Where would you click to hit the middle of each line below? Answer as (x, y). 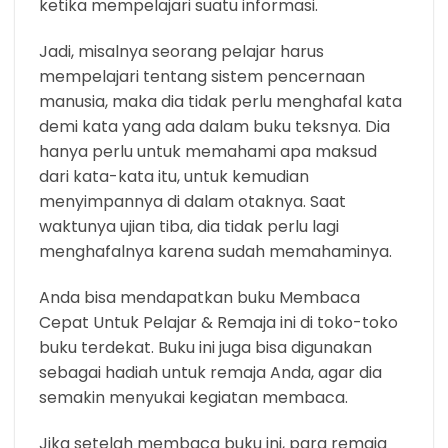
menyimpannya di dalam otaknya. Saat (192, 202)
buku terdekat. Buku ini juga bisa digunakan (205, 347)
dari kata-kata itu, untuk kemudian (174, 177)
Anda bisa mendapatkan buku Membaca (199, 297)
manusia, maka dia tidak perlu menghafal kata (220, 102)
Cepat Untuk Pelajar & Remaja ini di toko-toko (218, 322)
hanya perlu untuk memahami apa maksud (208, 152)
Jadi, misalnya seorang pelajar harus (181, 52)
